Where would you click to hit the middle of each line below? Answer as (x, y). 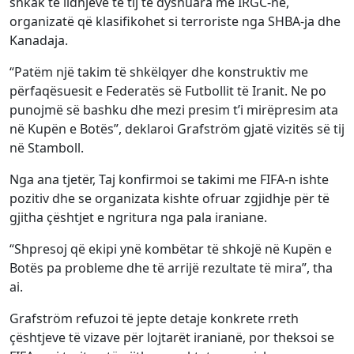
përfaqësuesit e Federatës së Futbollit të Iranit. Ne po (168, 90)
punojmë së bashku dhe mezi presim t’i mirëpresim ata (174, 109)
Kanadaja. (39, 40)
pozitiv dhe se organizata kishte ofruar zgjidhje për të (169, 198)
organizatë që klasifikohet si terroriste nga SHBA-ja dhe (175, 21)
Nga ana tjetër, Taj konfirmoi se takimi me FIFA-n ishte (169, 179)
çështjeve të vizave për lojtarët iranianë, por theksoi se (172, 337)
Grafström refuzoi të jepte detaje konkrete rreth (154, 318)
